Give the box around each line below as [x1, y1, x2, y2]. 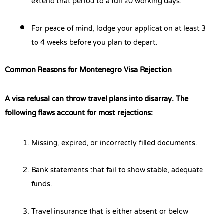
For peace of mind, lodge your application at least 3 [31, 19, 206, 38]
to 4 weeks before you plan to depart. [31, 33, 158, 52]
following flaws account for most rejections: [5, 104, 153, 123]
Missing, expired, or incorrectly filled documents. [31, 133, 197, 152]
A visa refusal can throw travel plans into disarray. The [5, 90, 188, 109]
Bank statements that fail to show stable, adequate [31, 161, 203, 180]
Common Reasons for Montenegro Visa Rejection [5, 60, 172, 79]
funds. [31, 175, 52, 194]
